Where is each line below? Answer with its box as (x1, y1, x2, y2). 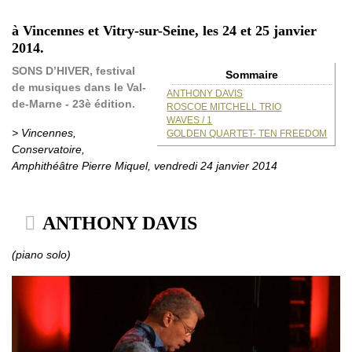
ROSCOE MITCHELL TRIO (167, 101, 282, 113)
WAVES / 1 (167, 115, 213, 126)
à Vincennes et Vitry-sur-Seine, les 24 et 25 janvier (12, 23, 317, 39)
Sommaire (219, 68, 285, 82)
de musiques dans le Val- (12, 81, 146, 94)
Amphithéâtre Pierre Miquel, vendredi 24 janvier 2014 (12, 159, 277, 173)
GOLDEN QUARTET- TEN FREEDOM (167, 128, 328, 140)
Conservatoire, (12, 143, 85, 156)
